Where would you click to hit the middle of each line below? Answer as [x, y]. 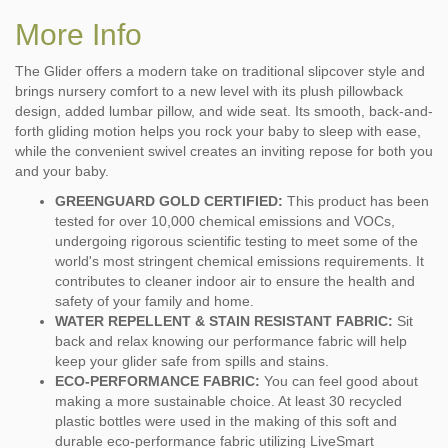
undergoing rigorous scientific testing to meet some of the [236, 240]
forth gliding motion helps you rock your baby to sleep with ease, [218, 130]
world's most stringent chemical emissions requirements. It [239, 260]
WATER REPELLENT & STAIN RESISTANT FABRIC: [226, 320]
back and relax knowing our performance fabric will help [231, 340]
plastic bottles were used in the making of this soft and [226, 420]
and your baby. [62, 170]
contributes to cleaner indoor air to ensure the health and [235, 280]
